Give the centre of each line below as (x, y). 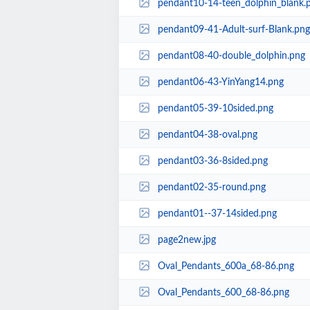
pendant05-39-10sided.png (215, 108)
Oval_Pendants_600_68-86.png (223, 292)
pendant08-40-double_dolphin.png (231, 56)
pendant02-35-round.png (211, 187)
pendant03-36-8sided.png (212, 161)
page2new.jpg (186, 240)
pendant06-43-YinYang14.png (220, 82)
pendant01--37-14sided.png (217, 213)
